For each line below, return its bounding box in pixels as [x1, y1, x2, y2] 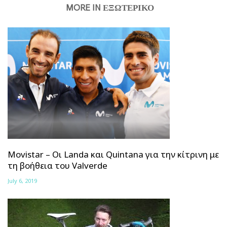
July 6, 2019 [8, 176, 37, 184]
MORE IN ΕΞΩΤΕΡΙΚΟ [65, 2, 154, 13]
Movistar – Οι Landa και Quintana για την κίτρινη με [8, 148, 219, 160]
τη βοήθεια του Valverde [8, 159, 107, 171]
